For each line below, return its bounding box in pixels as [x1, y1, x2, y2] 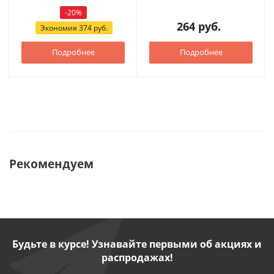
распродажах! [101, 251, 173, 264]
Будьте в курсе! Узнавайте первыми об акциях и [12, 237, 262, 251]
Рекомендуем [9, 156, 94, 171]
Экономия [40, 23, 79, 33]
